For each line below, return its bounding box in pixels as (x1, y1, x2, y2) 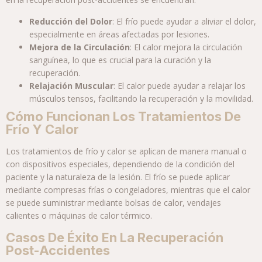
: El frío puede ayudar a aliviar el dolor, (112, 16, 256, 27)
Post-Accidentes (6, 243, 110, 258)
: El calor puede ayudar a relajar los (113, 80, 246, 92)
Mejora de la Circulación (29, 42, 130, 53)
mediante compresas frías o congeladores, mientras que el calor (6, 184, 250, 196)
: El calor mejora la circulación (130, 42, 242, 53)
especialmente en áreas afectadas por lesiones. (29, 29, 209, 40)
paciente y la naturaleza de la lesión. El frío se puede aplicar (6, 171, 230, 183)
